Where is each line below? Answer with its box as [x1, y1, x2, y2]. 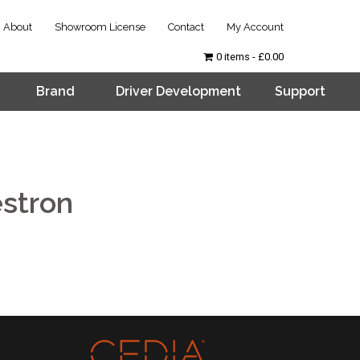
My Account [227, 20, 284, 33]
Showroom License [55, 20, 145, 33]
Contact [168, 20, 204, 33]
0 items [215, 50, 250, 63]
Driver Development [115, 84, 241, 99]
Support [275, 84, 326, 99]
